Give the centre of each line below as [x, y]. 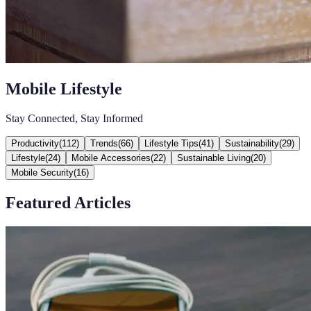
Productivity [35, 143]
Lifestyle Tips [171, 143]
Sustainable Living [214, 158]
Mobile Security [42, 172]
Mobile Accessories [111, 158]
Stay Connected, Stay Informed [74, 118]
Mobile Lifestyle [64, 89]
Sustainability [252, 143]
